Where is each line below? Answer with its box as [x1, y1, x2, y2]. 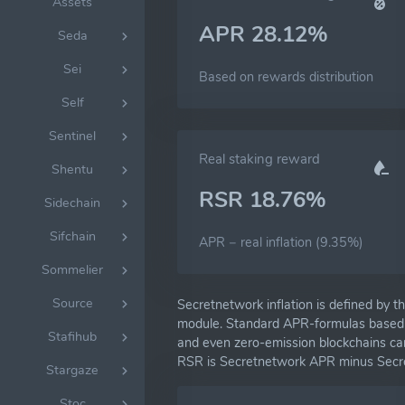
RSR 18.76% [199, 185, 326, 214]
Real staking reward [199, 150, 320, 168]
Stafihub [48, 327, 97, 345]
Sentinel [49, 127, 96, 145]
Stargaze [46, 361, 99, 379]
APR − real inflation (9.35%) [199, 233, 363, 251]
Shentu [52, 160, 93, 178]
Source [52, 294, 93, 312]
